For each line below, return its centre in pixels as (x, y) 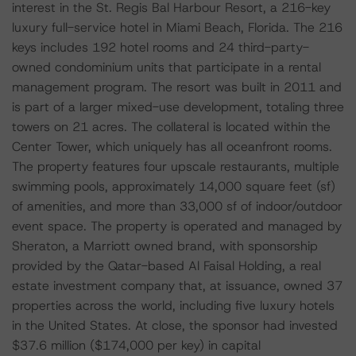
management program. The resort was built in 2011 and (177, 87)
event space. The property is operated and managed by (177, 226)
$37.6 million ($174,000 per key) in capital (136, 345)
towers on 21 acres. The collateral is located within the (171, 127)
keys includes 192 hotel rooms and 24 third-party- (161, 47)
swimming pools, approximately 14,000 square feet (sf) (174, 186)
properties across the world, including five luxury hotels (173, 306)
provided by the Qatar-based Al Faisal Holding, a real (166, 266)
